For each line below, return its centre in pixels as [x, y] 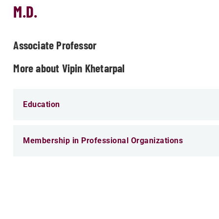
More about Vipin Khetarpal [69, 68]
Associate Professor [55, 45]
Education [42, 104]
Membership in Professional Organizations [103, 141]
